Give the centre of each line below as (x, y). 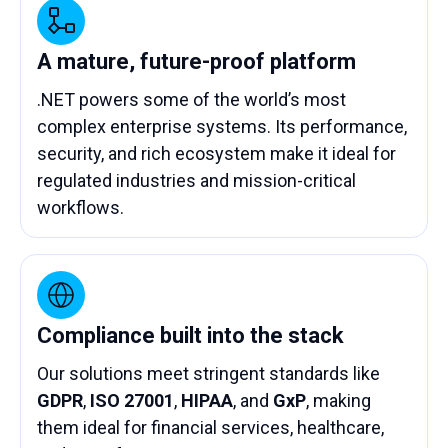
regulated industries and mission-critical (196, 180)
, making (338, 400)
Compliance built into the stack (190, 335)
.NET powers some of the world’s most (191, 99)
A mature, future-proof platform (196, 61)
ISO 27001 (132, 400)
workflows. (80, 207)
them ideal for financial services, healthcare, (210, 427)
